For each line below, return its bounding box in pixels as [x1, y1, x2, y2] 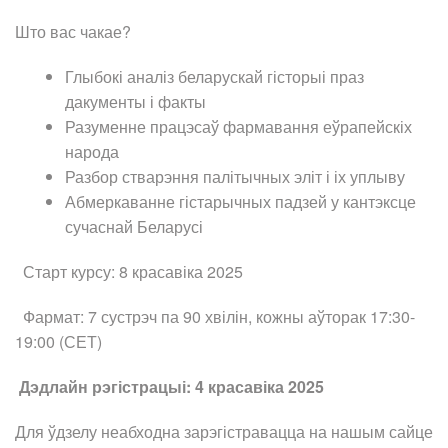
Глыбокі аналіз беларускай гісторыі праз [65, 65, 364, 89]
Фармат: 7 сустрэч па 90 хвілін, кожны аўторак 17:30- [15, 305, 415, 329]
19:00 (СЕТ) [15, 330, 102, 354]
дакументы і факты [65, 90, 206, 114]
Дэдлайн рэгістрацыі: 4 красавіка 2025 [15, 375, 324, 399]
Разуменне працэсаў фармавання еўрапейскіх [65, 115, 412, 139]
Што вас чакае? [15, 20, 131, 44]
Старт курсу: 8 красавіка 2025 [15, 260, 243, 284]
